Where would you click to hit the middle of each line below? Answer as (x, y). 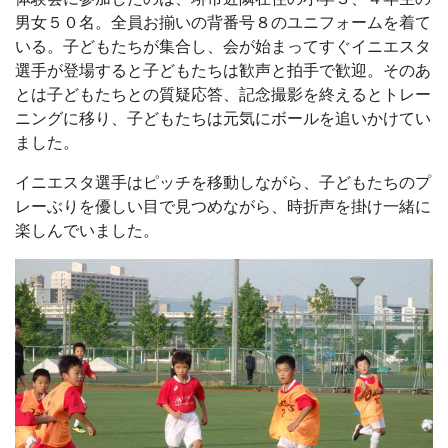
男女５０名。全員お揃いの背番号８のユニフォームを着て (223, 22)
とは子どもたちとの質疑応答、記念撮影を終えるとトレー (223, 94)
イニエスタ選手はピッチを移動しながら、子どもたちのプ (223, 182)
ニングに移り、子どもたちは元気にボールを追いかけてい (223, 118)
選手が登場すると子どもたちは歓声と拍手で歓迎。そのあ (223, 70)
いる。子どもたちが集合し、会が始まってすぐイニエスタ (223, 46)
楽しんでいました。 (87, 230)
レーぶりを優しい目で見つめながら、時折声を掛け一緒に (223, 206)
